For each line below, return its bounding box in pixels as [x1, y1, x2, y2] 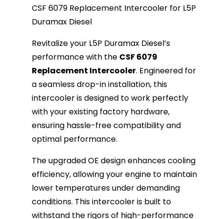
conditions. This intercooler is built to [32, 196, 172, 208]
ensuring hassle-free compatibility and [32, 120, 181, 131]
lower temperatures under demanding [32, 182, 180, 194]
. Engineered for [136, 65, 197, 77]
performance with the [32, 51, 120, 63]
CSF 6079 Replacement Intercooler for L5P [32, 2, 197, 14]
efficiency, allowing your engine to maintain [32, 169, 197, 180]
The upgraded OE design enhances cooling [32, 155, 196, 167]
